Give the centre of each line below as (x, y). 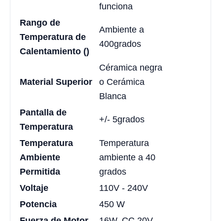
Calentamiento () (55, 51)
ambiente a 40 (127, 157)
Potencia (38, 204)
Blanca (113, 96)
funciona (116, 6)
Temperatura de (53, 37)
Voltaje (34, 188)
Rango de (40, 22)
